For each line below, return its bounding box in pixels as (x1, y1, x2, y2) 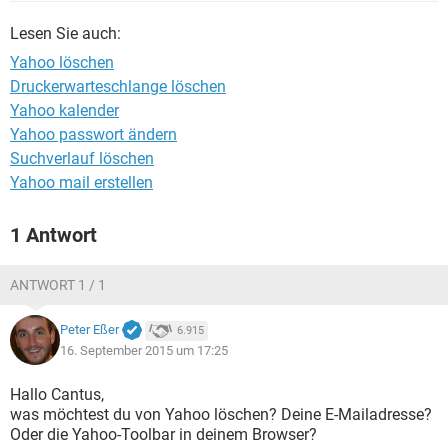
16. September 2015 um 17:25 (60, 342, 228, 358)
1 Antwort (10, 223, 97, 247)
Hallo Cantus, (10, 385, 104, 404)
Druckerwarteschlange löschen (10, 77, 226, 96)
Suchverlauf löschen (10, 149, 154, 168)
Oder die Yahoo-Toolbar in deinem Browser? (10, 425, 317, 444)
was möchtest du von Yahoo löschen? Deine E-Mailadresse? (10, 405, 432, 424)
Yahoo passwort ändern (10, 125, 177, 144)
